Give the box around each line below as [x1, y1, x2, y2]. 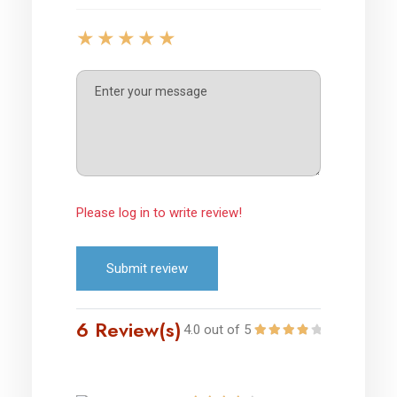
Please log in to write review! [76, 204, 242, 221]
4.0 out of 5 [183, 321, 251, 338]
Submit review [106, 260, 188, 276]
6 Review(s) [76, 315, 182, 344]
